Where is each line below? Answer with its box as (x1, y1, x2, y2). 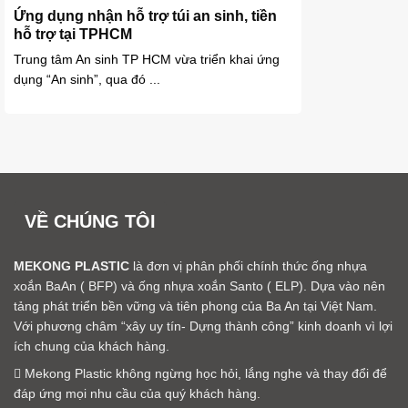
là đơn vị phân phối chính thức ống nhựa (129, 259, 367, 274)
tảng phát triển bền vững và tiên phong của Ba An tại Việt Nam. (14, 299, 377, 314)
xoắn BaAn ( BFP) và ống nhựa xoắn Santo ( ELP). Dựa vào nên (14, 279, 385, 294)
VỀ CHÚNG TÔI (25, 211, 156, 232)
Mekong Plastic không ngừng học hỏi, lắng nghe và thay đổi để (21, 366, 387, 382)
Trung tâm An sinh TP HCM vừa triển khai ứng (14, 51, 280, 66)
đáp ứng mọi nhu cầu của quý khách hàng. (14, 386, 260, 402)
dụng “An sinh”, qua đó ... (14, 71, 160, 87)
